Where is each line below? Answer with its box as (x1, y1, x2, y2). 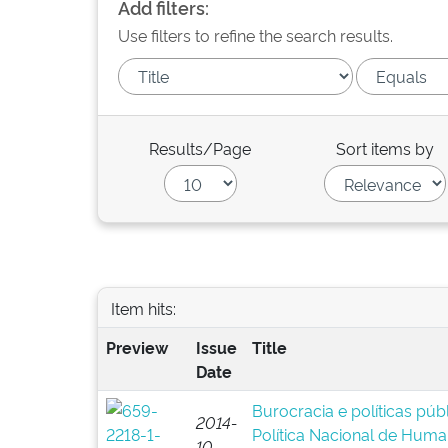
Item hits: (110, 296, 176, 319)
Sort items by (336, 137, 435, 159)
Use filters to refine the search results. (118, 24, 393, 46)
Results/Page (149, 137, 252, 159)
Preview (105, 336, 168, 358)
